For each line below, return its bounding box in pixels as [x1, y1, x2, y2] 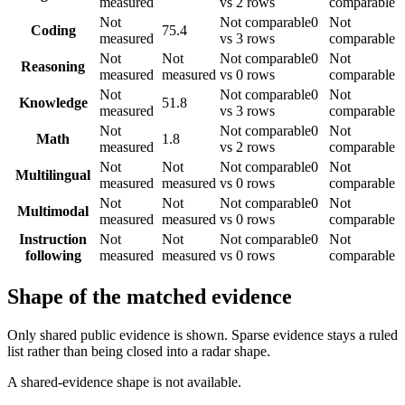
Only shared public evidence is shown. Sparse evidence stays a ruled [7, 326, 398, 343]
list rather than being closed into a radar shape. [7, 343, 270, 359]
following [24, 248, 81, 263]
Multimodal [17, 203, 89, 219]
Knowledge [18, 95, 88, 110]
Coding [30, 23, 76, 38]
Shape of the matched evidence [7, 284, 292, 308]
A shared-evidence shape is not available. [7, 373, 241, 390]
